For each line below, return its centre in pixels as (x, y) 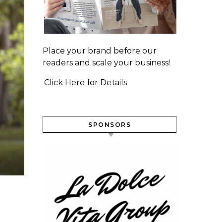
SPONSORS (110, 125)
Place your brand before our (100, 51)
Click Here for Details (85, 83)
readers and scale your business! (106, 63)
